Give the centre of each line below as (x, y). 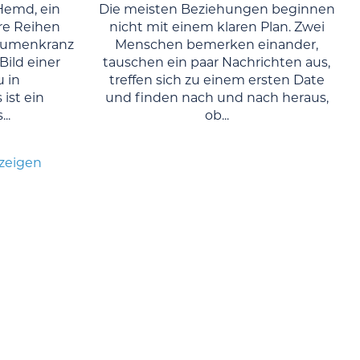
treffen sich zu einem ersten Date (217, 80)
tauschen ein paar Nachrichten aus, (217, 63)
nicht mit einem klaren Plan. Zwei (217, 27)
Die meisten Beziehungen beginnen (217, 10)
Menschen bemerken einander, (217, 45)
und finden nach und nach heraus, (217, 98)
